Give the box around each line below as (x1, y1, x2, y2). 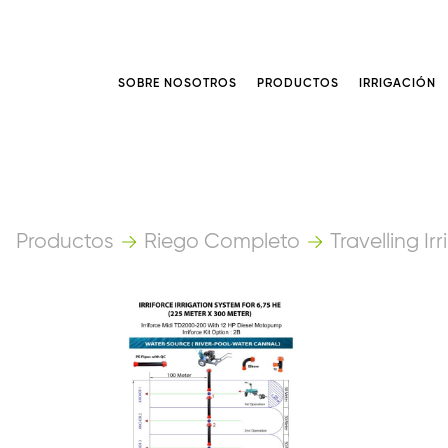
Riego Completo (144, 232, 300, 253)
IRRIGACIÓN (358, 78, 436, 90)
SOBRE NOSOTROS (117, 78, 237, 90)
